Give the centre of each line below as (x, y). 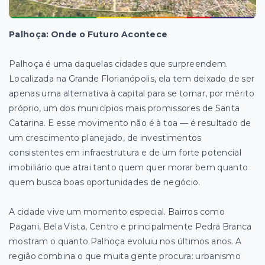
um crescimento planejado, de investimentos (105, 138)
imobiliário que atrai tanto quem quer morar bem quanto (129, 167)
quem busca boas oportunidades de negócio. (105, 182)
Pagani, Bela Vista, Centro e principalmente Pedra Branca (130, 226)
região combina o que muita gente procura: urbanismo (125, 256)
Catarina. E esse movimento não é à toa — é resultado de (130, 123)
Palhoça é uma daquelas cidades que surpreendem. (119, 64)
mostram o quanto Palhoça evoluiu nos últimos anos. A (125, 241)
